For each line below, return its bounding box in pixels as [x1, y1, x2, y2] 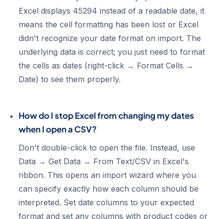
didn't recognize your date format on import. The [19, 33, 201, 43]
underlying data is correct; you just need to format [19, 47, 205, 57]
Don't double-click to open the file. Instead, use [19, 143, 195, 153]
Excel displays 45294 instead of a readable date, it [19, 6, 204, 16]
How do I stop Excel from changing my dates [19, 110, 194, 121]
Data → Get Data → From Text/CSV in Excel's [19, 156, 189, 166]
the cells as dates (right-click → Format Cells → [19, 61, 194, 70]
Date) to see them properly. [19, 74, 121, 84]
